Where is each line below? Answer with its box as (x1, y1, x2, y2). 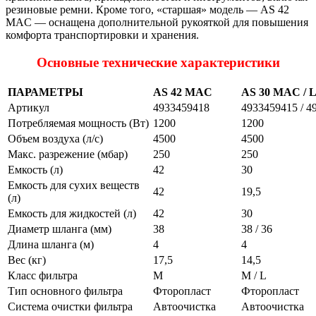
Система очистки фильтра (8, 300, 133, 312)
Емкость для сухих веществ (8, 178, 140, 191)
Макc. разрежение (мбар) (8, 147, 128, 160)
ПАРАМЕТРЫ (8, 85, 83, 98)
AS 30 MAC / (241, 85, 309, 98)
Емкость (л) (8, 163, 63, 176)
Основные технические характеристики (36, 55, 280, 70)
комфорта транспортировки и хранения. (6, 29, 199, 42)
